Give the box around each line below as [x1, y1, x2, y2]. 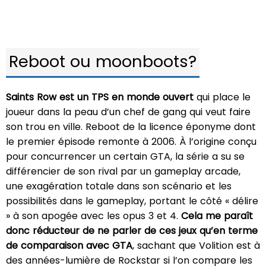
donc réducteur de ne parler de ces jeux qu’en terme [6, 224, 258, 238]
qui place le [197, 90, 251, 104]
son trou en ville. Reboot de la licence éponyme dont [6, 120, 256, 134]
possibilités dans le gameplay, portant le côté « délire [6, 194, 258, 208]
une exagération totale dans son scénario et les [6, 179, 232, 194]
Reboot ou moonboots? [9, 50, 197, 74]
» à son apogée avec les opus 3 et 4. [6, 209, 181, 223]
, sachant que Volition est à [132, 239, 260, 253]
